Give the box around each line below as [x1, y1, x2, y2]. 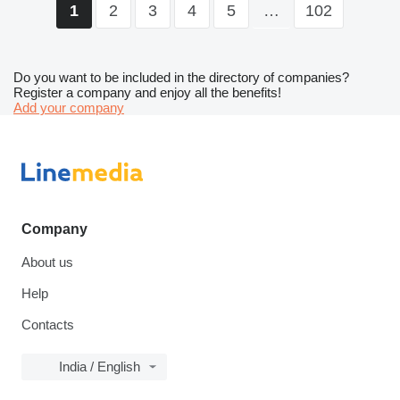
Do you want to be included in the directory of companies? [13, 70, 349, 86]
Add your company [13, 100, 124, 116]
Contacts [21, 317, 74, 333]
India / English [59, 359, 140, 375]
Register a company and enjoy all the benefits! [13, 85, 281, 101]
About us [21, 254, 73, 271]
